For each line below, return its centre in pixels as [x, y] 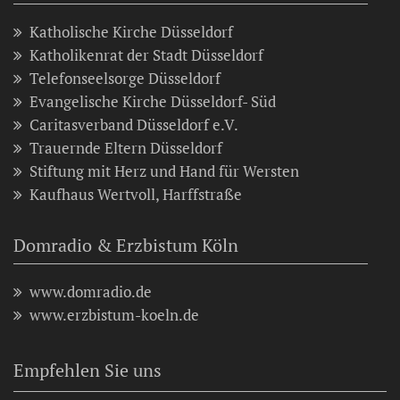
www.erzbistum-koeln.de [114, 314]
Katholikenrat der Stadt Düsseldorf [146, 54]
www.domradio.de [91, 291]
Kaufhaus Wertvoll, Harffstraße [136, 194]
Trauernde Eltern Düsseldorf [126, 147]
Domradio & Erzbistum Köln [126, 245]
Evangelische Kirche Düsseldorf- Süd [153, 101]
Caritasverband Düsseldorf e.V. [134, 124]
